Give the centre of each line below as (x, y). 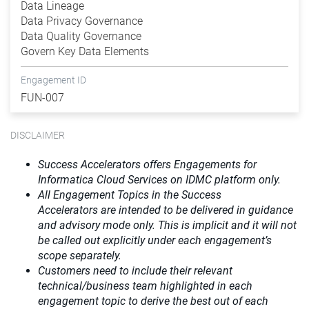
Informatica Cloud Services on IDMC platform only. (162, 180)
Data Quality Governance (81, 37)
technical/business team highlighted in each (145, 286)
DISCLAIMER (38, 136)
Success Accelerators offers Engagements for (147, 165)
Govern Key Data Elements (85, 52)
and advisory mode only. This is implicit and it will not (167, 226)
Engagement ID (53, 80)
